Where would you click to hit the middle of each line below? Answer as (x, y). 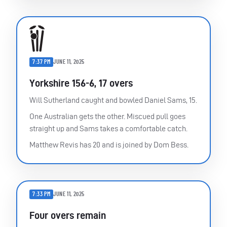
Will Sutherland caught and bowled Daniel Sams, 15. (113, 100)
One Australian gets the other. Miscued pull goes (107, 116)
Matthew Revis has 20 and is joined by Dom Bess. (109, 144)
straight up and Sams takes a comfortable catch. (108, 128)
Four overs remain (68, 215)
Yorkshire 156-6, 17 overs (81, 83)
